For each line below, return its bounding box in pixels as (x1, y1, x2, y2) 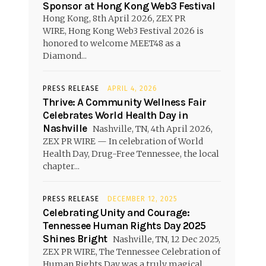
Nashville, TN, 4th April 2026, (90, 123, 213, 134)
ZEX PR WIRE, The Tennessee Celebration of (43, 246, 220, 257)
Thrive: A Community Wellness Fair (43, 96, 207, 108)
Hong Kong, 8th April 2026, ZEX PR (43, 12, 185, 24)
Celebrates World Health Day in (43, 109, 188, 121)
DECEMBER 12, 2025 (107, 194, 178, 203)
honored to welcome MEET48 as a (43, 37, 180, 49)
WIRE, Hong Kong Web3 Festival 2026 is (43, 25, 204, 36)
